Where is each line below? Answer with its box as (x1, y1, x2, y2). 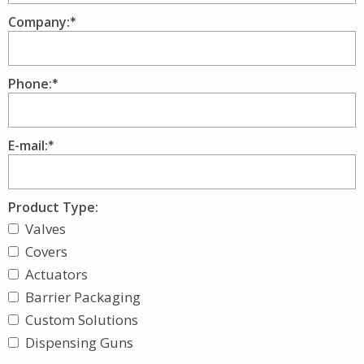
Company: (8, 12, 70, 31)
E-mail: (8, 136, 48, 154)
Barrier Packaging (25, 287, 141, 306)
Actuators (25, 264, 88, 284)
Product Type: (8, 197, 98, 216)
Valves (25, 219, 66, 238)
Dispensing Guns (25, 332, 133, 352)
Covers (25, 241, 67, 261)
